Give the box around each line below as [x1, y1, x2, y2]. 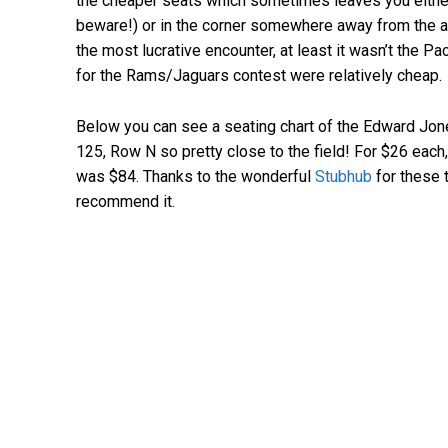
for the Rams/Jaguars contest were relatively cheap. [76, 65, 442, 85]
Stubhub [315, 166, 372, 186]
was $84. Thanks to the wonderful [76, 166, 315, 186]
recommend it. [76, 191, 175, 211]
